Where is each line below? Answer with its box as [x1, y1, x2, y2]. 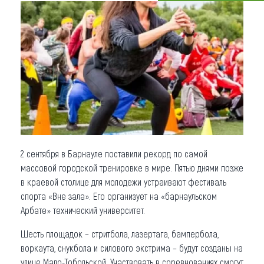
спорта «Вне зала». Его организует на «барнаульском [21, 190, 217, 202]
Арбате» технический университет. [21, 204, 145, 216]
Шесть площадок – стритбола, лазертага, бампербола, [21, 227, 219, 239]
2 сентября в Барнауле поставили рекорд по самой [21, 147, 207, 159]
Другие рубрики [21, 91, 105, 108]
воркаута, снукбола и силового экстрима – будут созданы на [21, 242, 243, 253]
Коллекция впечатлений [21, 65, 152, 82]
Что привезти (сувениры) [21, 13, 157, 30]
